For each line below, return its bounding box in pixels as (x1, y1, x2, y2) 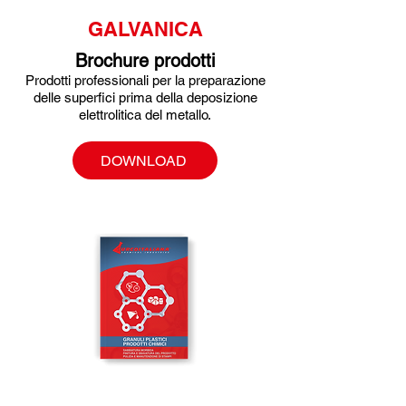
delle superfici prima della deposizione (33, 90, 257, 105)
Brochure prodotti (75, 50, 215, 72)
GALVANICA (87, 17, 203, 41)
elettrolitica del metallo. (79, 107, 211, 122)
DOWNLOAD (100, 151, 187, 169)
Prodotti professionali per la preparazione (24, 72, 266, 88)
